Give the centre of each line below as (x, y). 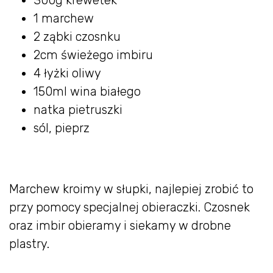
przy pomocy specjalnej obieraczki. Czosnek (129, 207)
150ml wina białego (87, 91)
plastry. (29, 243)
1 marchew (64, 18)
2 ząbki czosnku (77, 36)
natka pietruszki (78, 109)
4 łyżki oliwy (67, 73)
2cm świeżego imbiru (93, 55)
